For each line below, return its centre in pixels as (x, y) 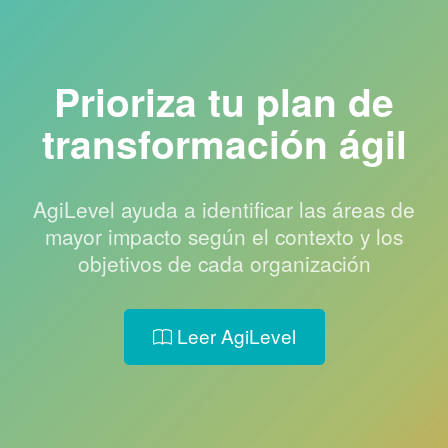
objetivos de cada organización (224, 263)
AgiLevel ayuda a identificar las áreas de (224, 209)
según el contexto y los (295, 236)
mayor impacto (116, 236)
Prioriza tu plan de (224, 101)
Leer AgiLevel (233, 336)
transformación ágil (224, 143)
